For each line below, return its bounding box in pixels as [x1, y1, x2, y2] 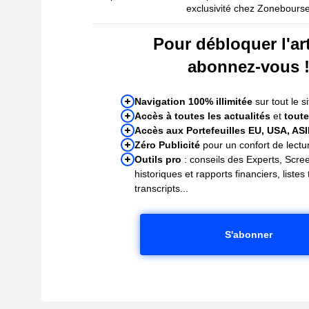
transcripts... [134, 182, 189, 194]
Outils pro [134, 153, 182, 165]
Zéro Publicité [134, 139, 201, 150]
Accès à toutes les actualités [134, 110, 271, 121]
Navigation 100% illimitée [134, 95, 253, 107]
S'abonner [224, 228, 272, 240]
